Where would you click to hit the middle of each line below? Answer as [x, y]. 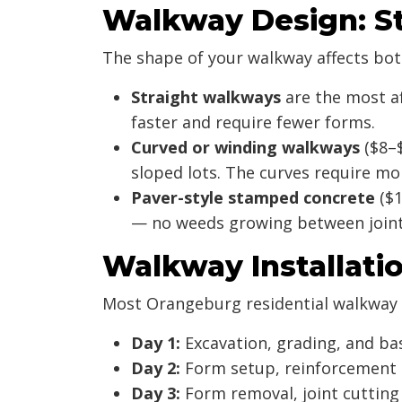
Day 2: [156, 367]
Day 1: [156, 342]
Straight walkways [206, 96]
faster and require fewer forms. [253, 122]
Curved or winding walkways [245, 147]
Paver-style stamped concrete [253, 197]
